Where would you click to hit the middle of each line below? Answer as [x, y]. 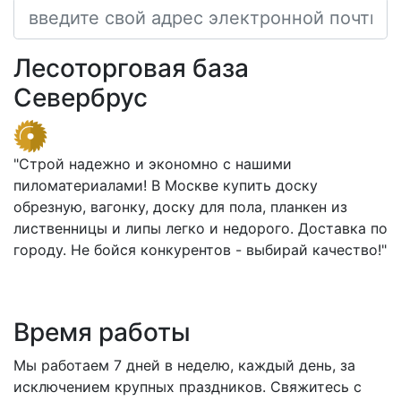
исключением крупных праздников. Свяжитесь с [188, 387]
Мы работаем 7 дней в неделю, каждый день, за [184, 366]
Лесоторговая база [131, 68]
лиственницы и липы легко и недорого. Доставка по [200, 229]
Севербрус [81, 97]
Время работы [102, 333]
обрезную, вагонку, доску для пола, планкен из [180, 207]
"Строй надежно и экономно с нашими [153, 164]
